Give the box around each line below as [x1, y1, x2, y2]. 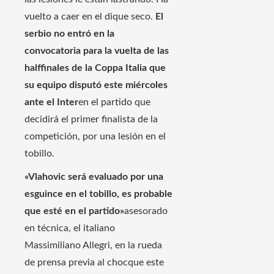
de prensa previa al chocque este [24, 257, 164, 267]
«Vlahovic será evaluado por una [24, 171, 163, 182]
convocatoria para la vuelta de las [24, 45, 169, 56]
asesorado [124, 206, 168, 216]
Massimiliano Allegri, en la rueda [24, 240, 162, 250]
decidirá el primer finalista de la [24, 114, 158, 124]
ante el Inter [24, 97, 78, 107]
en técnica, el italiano [24, 223, 115, 233]
